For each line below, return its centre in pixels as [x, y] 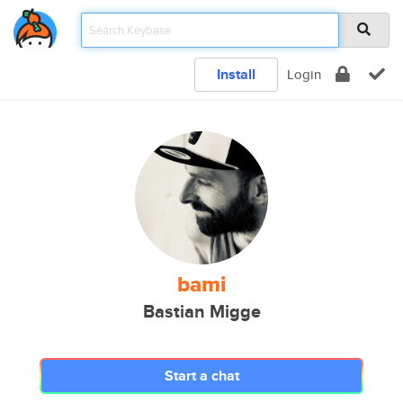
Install [236, 74]
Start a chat [201, 376]
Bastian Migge [201, 312]
